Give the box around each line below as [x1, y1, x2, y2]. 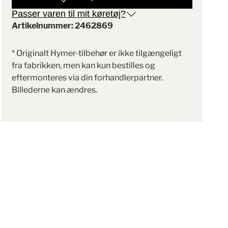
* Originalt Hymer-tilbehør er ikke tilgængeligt [12, 48, 182, 58]
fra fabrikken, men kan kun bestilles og [12, 60, 156, 70]
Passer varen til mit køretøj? [12, 9, 126, 19]
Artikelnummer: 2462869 [12, 20, 113, 31]
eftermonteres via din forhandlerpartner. [12, 72, 163, 82]
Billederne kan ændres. [12, 84, 98, 95]
